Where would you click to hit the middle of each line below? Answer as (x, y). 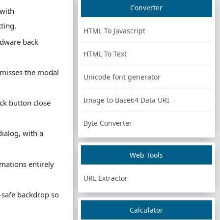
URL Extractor (105, 178)
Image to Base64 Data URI (126, 100)
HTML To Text (105, 54)
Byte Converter (108, 123)
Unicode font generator (122, 77)
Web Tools (147, 155)
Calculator (147, 210)
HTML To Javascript (114, 31)
